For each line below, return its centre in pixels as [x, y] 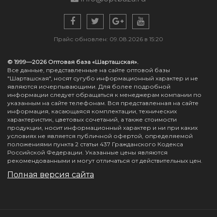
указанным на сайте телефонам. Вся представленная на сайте [103, 103]
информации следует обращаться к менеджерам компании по [104, 95]
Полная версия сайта [51, 175]
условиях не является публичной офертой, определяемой [100, 136]
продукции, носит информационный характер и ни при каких [102, 128]
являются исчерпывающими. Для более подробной [89, 86]
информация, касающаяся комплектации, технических [92, 111]
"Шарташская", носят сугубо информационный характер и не [103, 78]
